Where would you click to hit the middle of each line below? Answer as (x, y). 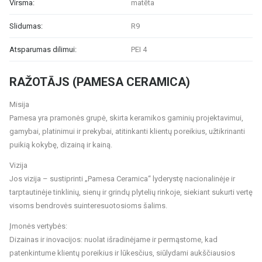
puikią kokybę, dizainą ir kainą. (61, 145)
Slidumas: (26, 26)
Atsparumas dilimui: (43, 49)
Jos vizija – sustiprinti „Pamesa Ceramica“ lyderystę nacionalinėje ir (122, 179)
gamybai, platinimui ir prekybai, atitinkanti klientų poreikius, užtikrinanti (127, 131)
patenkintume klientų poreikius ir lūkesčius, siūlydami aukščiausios (122, 253)
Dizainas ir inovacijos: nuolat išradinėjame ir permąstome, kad (113, 239)
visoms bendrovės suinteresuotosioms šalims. (88, 206)
